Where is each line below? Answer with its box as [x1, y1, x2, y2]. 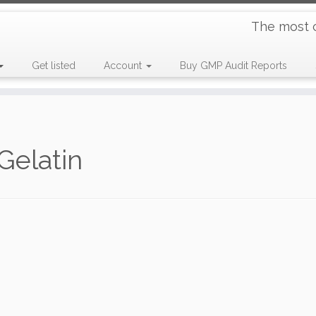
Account [103, 60, 145, 71]
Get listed [31, 60, 75, 71]
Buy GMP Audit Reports [179, 60, 287, 71]
